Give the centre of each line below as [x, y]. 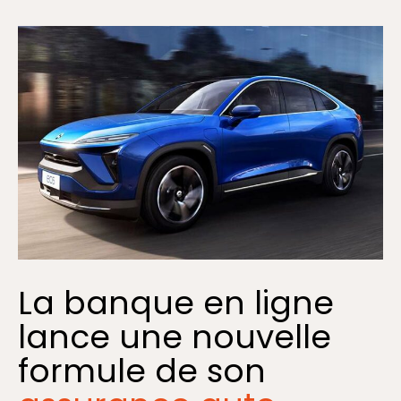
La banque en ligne [176, 303]
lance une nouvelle [175, 337]
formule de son [142, 371]
